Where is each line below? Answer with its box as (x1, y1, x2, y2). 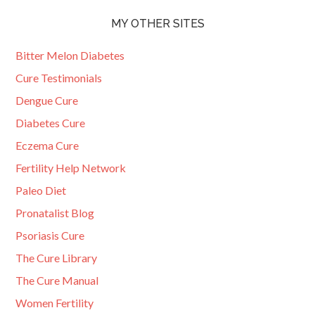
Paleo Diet (15, 184, 67, 197)
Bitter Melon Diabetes (15, 49, 125, 62)
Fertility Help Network (15, 161, 127, 174)
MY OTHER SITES (110, 17, 205, 30)
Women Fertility (15, 296, 94, 309)
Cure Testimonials (15, 71, 103, 84)
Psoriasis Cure (15, 229, 85, 242)
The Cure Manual (15, 274, 99, 287)
